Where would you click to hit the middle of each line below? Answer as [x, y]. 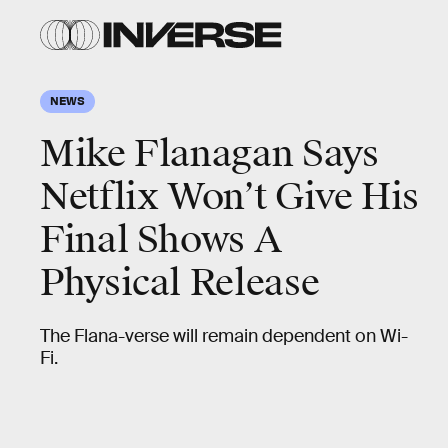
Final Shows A [161, 240]
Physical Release [180, 283]
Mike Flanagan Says [209, 154]
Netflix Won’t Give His [230, 197]
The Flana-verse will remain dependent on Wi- [224, 336]
